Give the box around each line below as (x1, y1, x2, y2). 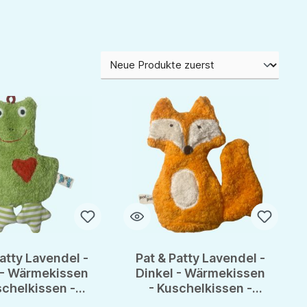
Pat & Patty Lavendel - (136, 251, 266, 266)
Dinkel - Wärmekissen (136, 266, 266, 281)
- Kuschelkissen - (149, 281, 253, 296)
